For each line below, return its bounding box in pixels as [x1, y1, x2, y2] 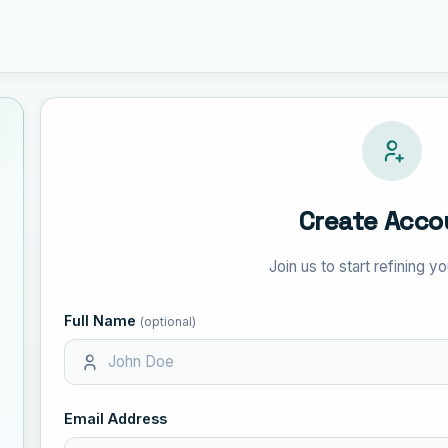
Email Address [64, 409, 168, 427]
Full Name [64, 311, 141, 329]
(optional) [140, 313, 197, 329]
